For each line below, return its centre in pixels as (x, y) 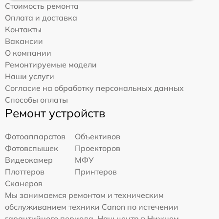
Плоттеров (25, 172)
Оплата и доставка (41, 18)
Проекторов (98, 148)
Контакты (23, 30)
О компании (28, 53)
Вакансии (24, 41)
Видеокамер (29, 160)
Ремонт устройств (55, 113)
